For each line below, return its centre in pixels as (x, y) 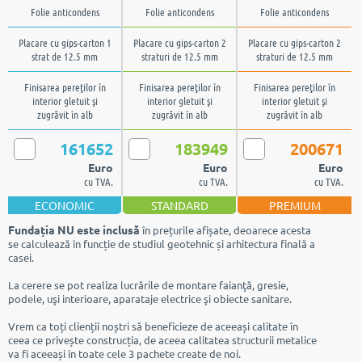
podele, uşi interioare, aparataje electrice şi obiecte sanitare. (150, 299)
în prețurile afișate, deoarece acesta (225, 230)
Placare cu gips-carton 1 (65, 42)
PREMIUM (295, 205)
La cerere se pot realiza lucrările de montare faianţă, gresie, (148, 285)
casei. (21, 257)
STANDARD (179, 205)
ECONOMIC (65, 205)
